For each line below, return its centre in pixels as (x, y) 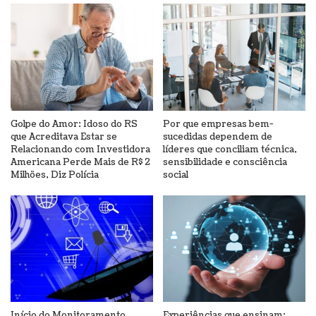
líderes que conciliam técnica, (230, 149)
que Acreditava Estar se (64, 136)
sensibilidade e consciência (225, 162)
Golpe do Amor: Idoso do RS (74, 124)
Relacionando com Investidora (80, 149)
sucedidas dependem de (218, 136)
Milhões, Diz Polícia (55, 175)
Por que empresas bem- (218, 124)
